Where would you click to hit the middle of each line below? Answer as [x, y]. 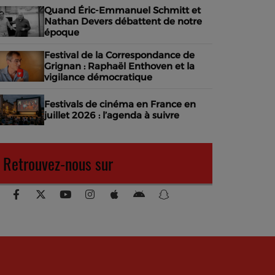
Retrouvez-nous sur [58, 164]
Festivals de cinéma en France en [120, 104]
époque [62, 32]
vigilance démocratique [98, 77]
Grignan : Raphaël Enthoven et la [119, 66]
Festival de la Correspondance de [119, 55]
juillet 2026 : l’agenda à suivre [112, 115]
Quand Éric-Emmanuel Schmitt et [122, 10]
